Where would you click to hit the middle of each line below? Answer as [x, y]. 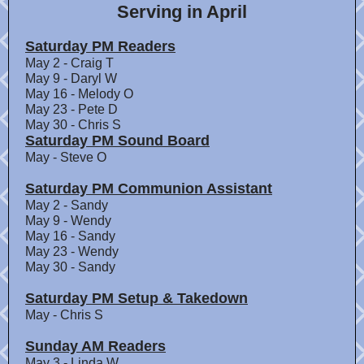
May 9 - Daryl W [71, 78]
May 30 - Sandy [70, 267]
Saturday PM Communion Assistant [149, 188]
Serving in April [182, 12]
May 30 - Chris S [73, 125]
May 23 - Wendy [72, 251]
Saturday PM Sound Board [117, 141]
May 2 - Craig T [69, 63]
